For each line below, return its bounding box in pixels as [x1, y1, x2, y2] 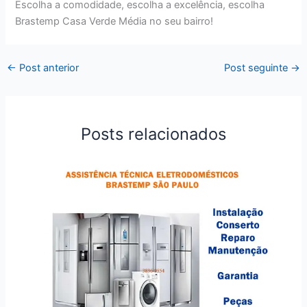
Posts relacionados [81, 123, 226, 144]
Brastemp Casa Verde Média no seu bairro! [15, 15, 214, 28]
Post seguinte [224, 61, 291, 74]
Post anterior [16, 61, 79, 74]
